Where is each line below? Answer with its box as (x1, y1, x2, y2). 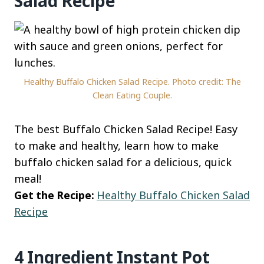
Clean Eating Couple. (92, 89, 172, 101)
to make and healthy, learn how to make (14, 138, 219, 153)
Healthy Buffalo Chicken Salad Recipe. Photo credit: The (23, 75, 241, 87)
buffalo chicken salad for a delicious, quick (14, 154, 232, 169)
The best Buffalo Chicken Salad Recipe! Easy (14, 121, 237, 136)
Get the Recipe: (14, 187, 97, 202)
